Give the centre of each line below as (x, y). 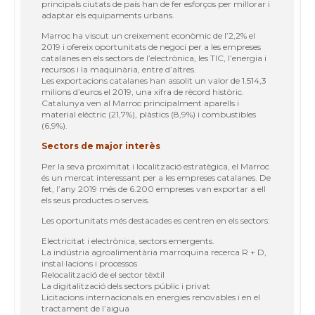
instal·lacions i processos (89, 263)
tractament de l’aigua (85, 308)
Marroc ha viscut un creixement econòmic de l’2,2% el (148, 35)
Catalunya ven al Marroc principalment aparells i (140, 103)
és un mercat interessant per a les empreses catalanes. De (156, 177)
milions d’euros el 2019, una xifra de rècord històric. (143, 91)
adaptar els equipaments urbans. (108, 15)
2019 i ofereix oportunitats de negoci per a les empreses (151, 46)
